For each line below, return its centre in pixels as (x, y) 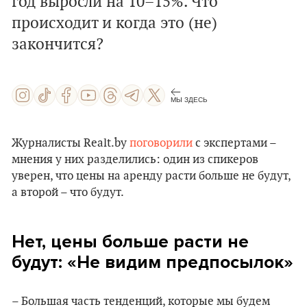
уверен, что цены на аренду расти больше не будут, (151, 176)
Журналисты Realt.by (71, 143)
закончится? (58, 45)
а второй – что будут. (68, 193)
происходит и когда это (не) (114, 23)
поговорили (161, 143)
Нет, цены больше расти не (130, 242)
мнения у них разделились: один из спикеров (135, 160)
